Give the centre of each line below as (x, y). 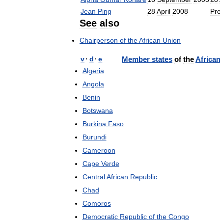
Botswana (97, 110)
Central (94, 177)
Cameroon (99, 150)
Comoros (96, 203)
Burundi (94, 137)
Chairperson (99, 40)
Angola (93, 84)
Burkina (94, 124)
